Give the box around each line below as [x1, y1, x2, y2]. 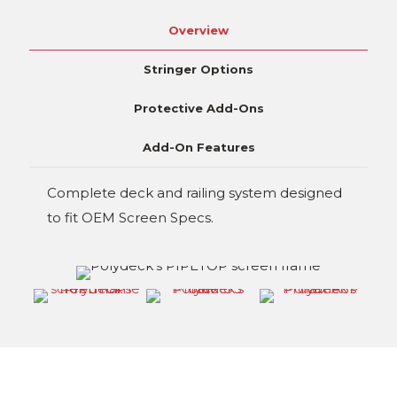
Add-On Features [142, 140, 255, 154]
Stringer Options [144, 62, 253, 76]
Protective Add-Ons [133, 101, 264, 115]
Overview [168, 23, 229, 37]
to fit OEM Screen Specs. [47, 209, 214, 226]
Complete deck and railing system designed [47, 184, 342, 201]
